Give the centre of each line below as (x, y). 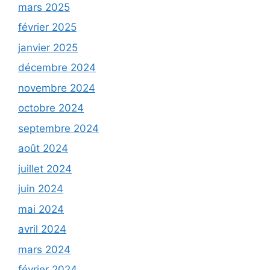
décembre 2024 (57, 68)
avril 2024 (42, 229)
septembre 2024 (58, 128)
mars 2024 (44, 249)
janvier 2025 (48, 47)
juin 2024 (41, 189)
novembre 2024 (57, 88)
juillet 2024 (45, 168)
